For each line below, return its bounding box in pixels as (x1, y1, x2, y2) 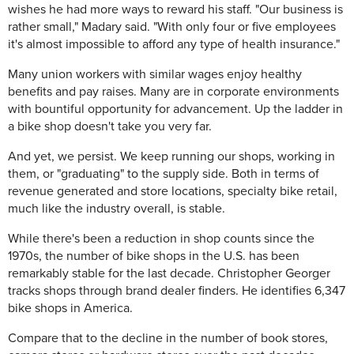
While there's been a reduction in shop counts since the (8, 231, 314, 247)
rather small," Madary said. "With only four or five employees (8, 19, 336, 36)
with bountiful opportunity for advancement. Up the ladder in (8, 101, 343, 118)
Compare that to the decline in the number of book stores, (8, 330, 328, 347)
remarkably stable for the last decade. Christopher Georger (8, 265, 330, 282)
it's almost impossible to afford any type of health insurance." (8, 36, 340, 53)
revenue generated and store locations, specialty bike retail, (8, 183, 337, 200)
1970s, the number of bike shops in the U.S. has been (8, 248, 299, 265)
